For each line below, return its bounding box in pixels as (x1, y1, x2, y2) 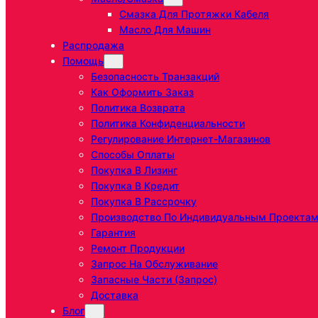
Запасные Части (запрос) (91, 273, 217, 286)
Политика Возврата (91, 102, 185, 114)
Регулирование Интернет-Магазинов (91, 133, 270, 146)
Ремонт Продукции (91, 242, 185, 255)
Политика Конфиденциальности (91, 117, 245, 130)
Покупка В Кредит (91, 180, 180, 192)
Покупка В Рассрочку (91, 195, 197, 208)
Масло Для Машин (119, 23, 211, 36)
